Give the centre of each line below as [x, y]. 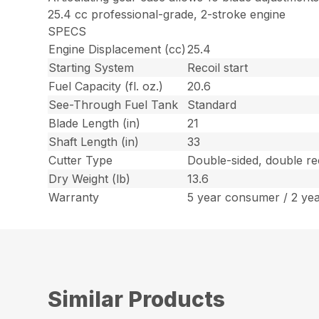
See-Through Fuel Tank [114, 104]
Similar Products [137, 299]
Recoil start [218, 67]
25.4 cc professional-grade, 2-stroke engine [167, 14]
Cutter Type [81, 160]
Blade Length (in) [95, 123]
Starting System [91, 67]
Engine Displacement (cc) [117, 49]
